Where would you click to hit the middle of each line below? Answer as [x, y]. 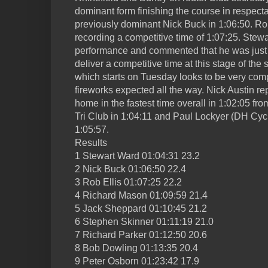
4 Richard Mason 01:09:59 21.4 [141, 195]
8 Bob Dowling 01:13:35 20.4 [136, 248]
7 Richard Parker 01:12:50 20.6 [141, 234]
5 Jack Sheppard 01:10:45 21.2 [141, 208]
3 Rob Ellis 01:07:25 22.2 [128, 182]
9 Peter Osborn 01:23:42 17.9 [137, 261]
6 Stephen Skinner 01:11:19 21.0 [144, 221]
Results [91, 142]
